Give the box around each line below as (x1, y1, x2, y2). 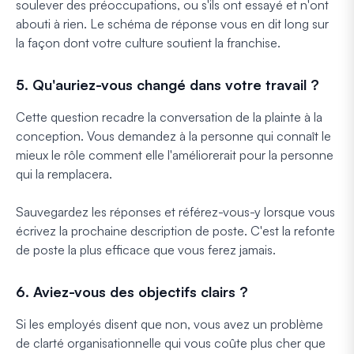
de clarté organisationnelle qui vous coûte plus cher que (16, 334, 326, 351)
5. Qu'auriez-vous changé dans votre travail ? (16, 75, 319, 93)
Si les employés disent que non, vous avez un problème (16, 315, 323, 332)
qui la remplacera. (16, 165, 112, 182)
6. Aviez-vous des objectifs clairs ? (16, 282, 248, 300)
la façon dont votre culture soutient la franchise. (16, 34, 281, 51)
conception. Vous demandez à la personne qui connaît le (16, 127, 331, 144)
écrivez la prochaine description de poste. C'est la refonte (16, 222, 335, 239)
